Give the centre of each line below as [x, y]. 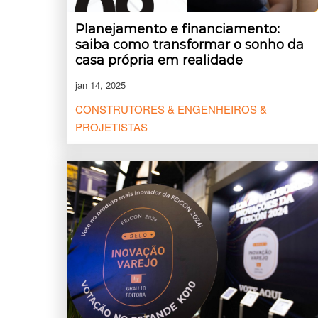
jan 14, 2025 [100, 84]
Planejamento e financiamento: [177, 29]
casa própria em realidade [159, 60]
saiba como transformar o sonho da [190, 44]
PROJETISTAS [111, 126]
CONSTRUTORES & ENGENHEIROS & [171, 109]
